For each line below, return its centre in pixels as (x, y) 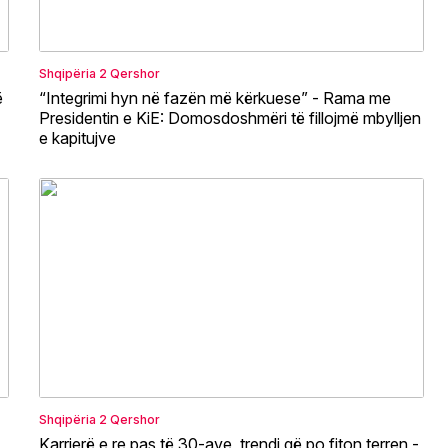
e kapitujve (77, 137)
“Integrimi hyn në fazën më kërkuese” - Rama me (215, 97)
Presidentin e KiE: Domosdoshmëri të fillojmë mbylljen (230, 117)
